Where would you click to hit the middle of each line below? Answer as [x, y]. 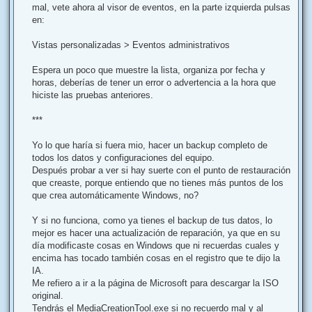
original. [48, 295]
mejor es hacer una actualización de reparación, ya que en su [156, 233]
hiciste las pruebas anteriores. [93, 95]
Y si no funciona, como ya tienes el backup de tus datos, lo [152, 220]
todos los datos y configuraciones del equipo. [123, 157]
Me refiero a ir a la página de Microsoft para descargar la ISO [155, 283]
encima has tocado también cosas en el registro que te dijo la [156, 258]
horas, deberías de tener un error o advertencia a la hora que [154, 82]
